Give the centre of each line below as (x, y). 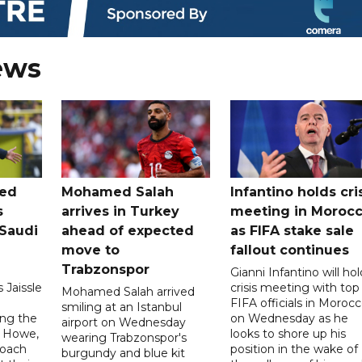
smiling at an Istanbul (122, 307)
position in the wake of (294, 349)
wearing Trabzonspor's (124, 337)
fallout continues (289, 250)
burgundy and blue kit (124, 353)
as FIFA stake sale (292, 230)
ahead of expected (128, 230)
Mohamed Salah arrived (128, 291)
